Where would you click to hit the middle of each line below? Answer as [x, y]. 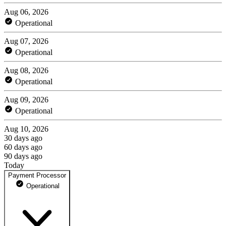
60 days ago [23, 147]
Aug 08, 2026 [26, 70]
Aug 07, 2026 [26, 41]
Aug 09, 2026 [26, 99]
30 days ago [23, 138]
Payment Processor [37, 175]
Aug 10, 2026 [26, 129]
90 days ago [23, 156]
